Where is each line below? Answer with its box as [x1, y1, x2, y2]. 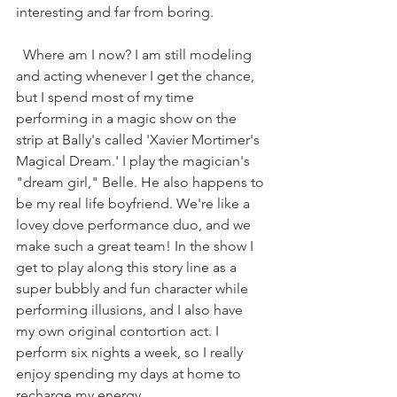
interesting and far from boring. [16, 3, 214, 20]
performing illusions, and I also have [16, 300, 246, 318]
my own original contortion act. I [16, 322, 222, 339]
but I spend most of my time [16, 88, 198, 105]
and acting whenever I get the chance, [16, 66, 258, 84]
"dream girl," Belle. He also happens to [16, 173, 268, 191]
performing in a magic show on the [16, 109, 240, 127]
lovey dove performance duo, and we [16, 215, 254, 233]
